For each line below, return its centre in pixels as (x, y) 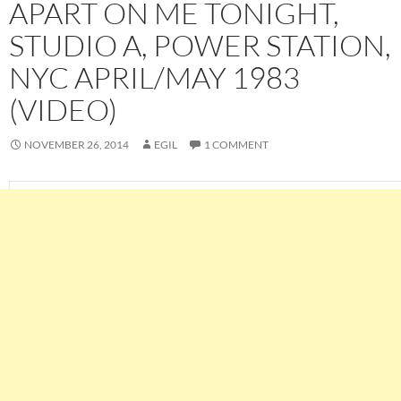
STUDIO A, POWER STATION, (200, 46)
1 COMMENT (236, 145)
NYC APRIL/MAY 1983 (154, 78)
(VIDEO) (63, 110)
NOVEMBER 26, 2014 (77, 145)
